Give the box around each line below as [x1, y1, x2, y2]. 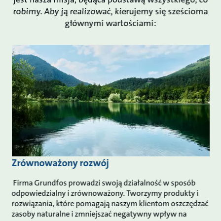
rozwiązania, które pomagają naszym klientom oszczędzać [11, 198, 209, 209]
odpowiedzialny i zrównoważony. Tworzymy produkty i [11, 187, 199, 198]
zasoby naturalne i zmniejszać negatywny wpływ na [11, 208, 187, 219]
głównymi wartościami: [65, 17, 156, 30]
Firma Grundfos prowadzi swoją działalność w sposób [11, 177, 196, 188]
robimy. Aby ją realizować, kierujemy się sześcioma [13, 5, 208, 18]
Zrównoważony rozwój [11, 156, 111, 169]
